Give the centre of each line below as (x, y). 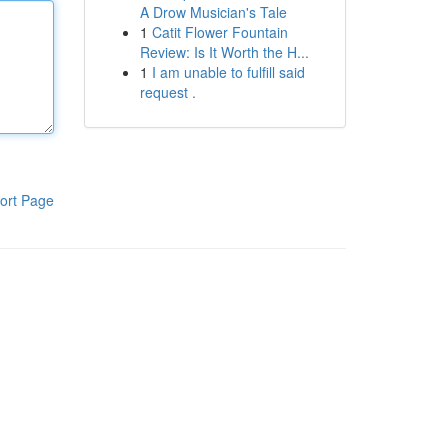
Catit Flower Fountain (219, 32)
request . (167, 92)
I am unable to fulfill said (228, 72)
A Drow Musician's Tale (213, 12)
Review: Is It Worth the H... (224, 52)
